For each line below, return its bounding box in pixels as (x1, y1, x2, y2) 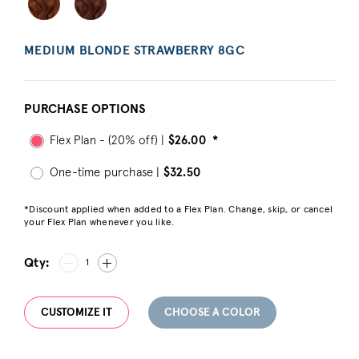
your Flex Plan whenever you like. (24, 218, 175, 228)
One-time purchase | (50, 167, 163, 179)
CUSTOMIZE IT (41, 307, 112, 319)
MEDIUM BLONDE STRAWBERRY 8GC (24, 44, 245, 58)
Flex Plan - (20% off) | (50, 135, 168, 147)
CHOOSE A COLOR (164, 307, 260, 319)
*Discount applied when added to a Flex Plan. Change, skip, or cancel (24, 205, 333, 216)
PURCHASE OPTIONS (24, 103, 146, 116)
